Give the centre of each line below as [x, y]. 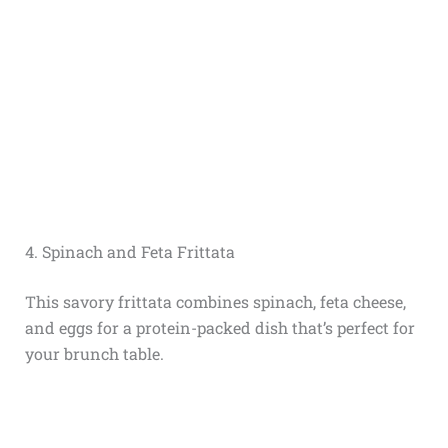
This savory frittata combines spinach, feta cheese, [215, 301]
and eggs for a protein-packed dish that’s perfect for [219, 327]
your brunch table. [94, 353]
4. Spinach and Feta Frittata [129, 251]
